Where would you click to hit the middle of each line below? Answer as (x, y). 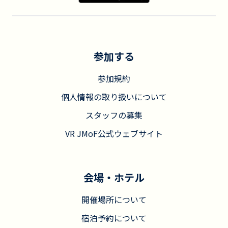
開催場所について (114, 199)
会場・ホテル (114, 177)
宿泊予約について (114, 218)
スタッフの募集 (114, 115)
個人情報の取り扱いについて (114, 97)
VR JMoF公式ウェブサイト (114, 133)
